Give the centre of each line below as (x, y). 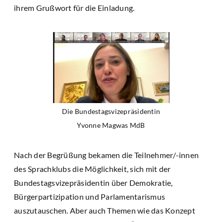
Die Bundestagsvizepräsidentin (111, 111)
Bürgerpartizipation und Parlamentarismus (89, 197)
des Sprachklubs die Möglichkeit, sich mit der (92, 169)
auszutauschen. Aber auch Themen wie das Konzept (105, 211)
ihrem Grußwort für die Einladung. (74, 8)
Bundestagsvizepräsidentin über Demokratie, (93, 183)
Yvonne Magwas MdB (111, 125)
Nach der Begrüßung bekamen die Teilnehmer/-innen (106, 155)
